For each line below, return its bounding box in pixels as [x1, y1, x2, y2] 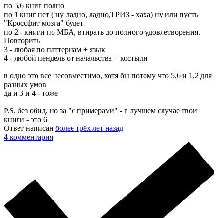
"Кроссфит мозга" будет [4, 18, 83, 27]
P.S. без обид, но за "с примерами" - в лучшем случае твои [4, 106, 197, 115]
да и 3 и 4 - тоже [4, 89, 58, 97]
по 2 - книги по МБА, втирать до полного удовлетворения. [4, 27, 200, 36]
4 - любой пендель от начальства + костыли [4, 54, 148, 62]
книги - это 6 [4, 115, 47, 124]
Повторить [4, 36, 40, 45]
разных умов [4, 80, 46, 89]
